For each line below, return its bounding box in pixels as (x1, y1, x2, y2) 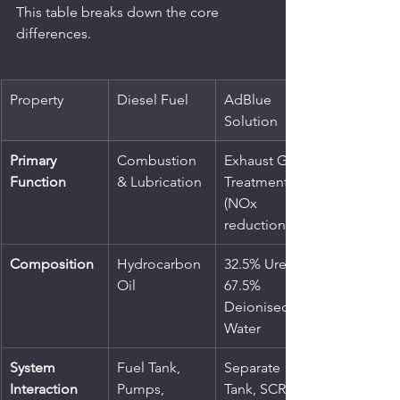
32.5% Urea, (224, 254, 301, 272)
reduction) (224, 215, 289, 233)
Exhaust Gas (224, 151, 304, 169)
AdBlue (224, 90, 275, 108)
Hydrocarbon (117, 254, 204, 272)
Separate (224, 358, 284, 376)
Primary (10, 151, 60, 169)
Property (10, 90, 63, 108)
